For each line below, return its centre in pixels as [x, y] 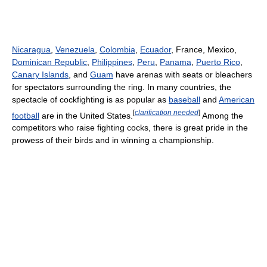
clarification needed [167, 112]
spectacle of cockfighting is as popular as [90, 99]
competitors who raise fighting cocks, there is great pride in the [130, 128]
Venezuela [75, 49]
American [237, 99]
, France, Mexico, [204, 49]
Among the [222, 115]
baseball [184, 99]
